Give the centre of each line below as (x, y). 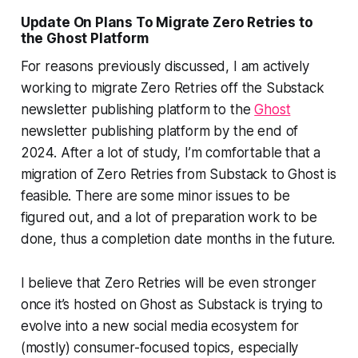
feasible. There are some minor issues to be (155, 196)
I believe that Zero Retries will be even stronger (168, 283)
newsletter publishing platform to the (137, 110)
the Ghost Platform (84, 39)
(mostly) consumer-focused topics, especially (159, 348)
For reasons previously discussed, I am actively (165, 67)
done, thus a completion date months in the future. (178, 239)
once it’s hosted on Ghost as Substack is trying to (172, 305)
